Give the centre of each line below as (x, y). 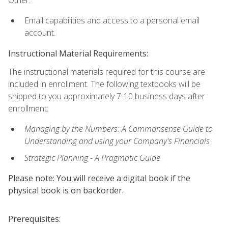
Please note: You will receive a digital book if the (99, 178)
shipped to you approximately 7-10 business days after (107, 96)
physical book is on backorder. (66, 190)
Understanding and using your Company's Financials (117, 141)
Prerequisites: (34, 219)
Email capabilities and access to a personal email (112, 21)
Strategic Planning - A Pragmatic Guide (92, 158)
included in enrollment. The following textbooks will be (104, 84)
